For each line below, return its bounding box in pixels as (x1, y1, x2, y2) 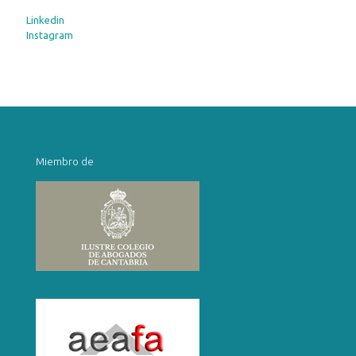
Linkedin (26, 14, 64, 26)
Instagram (26, 29, 73, 41)
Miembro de (36, 156, 94, 168)
